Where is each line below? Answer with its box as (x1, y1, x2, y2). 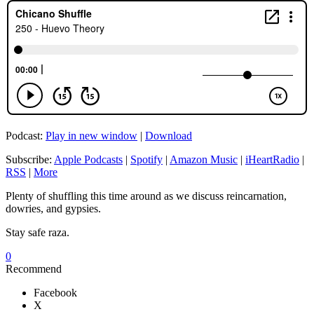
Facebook (34, 286, 77, 299)
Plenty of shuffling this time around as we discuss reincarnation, (6, 189, 287, 202)
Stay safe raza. (6, 226, 69, 238)
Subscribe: (6, 153, 54, 165)
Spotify (130, 153, 163, 165)
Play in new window (46, 129, 137, 142)
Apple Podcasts (54, 153, 123, 165)
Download (145, 129, 192, 142)
